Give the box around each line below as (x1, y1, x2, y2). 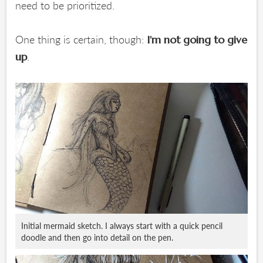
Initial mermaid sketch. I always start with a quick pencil (21, 219, 223, 231)
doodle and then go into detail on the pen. (21, 231, 174, 243)
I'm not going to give (147, 33, 248, 46)
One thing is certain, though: (15, 32, 147, 46)
